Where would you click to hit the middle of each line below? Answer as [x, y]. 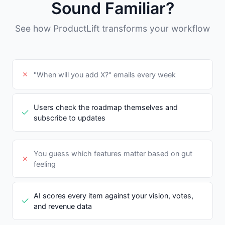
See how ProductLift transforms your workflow [113, 29]
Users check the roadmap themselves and [106, 107]
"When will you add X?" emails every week [105, 74]
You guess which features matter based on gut [113, 154]
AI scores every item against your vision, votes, [114, 196]
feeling [45, 164]
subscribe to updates [70, 118]
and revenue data [63, 206]
